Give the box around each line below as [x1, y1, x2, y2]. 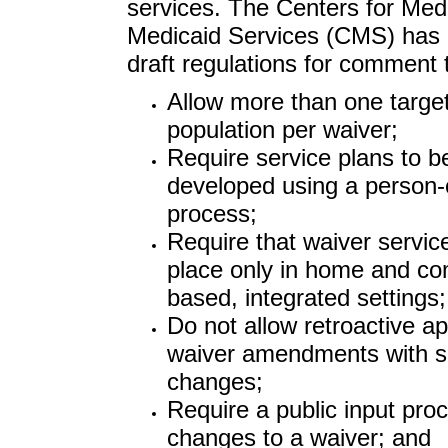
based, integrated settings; [166, 284, 446, 311]
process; [166, 200, 257, 227]
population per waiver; [166, 116, 398, 143]
